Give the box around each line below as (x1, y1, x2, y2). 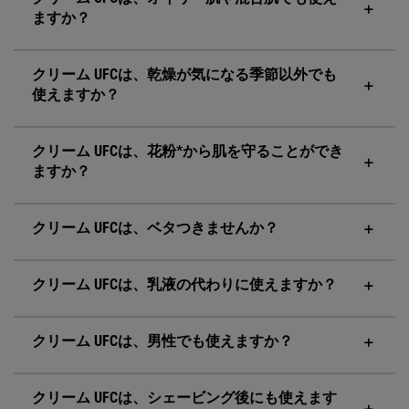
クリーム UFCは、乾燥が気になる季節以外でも (32, 65, 337, 83)
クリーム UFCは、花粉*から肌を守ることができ (32, 142, 343, 160)
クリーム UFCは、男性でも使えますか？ (32, 331, 293, 350)
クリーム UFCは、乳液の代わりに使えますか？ (32, 275, 337, 293)
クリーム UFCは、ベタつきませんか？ (32, 218, 278, 236)
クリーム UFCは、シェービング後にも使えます (32, 388, 337, 406)
